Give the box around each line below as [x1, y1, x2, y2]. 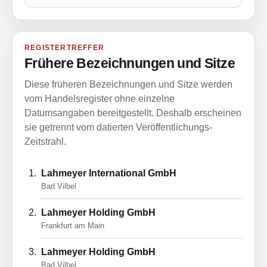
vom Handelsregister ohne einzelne [24, 94, 175, 104]
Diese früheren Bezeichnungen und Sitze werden [24, 79, 232, 89]
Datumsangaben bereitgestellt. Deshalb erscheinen [24, 108, 241, 118]
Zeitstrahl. [24, 136, 66, 147]
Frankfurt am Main [41, 221, 104, 230]
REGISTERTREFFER [24, 44, 104, 52]
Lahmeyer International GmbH [41, 168, 176, 178]
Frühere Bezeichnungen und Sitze [24, 55, 235, 71]
